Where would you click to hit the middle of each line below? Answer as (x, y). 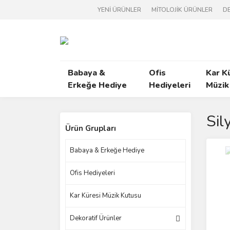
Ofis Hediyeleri (92, 173)
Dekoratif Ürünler (96, 218)
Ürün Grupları (91, 128)
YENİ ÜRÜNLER (119, 10)
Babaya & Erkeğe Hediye (107, 150)
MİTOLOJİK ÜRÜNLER (182, 10)
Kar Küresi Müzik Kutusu (106, 196)
